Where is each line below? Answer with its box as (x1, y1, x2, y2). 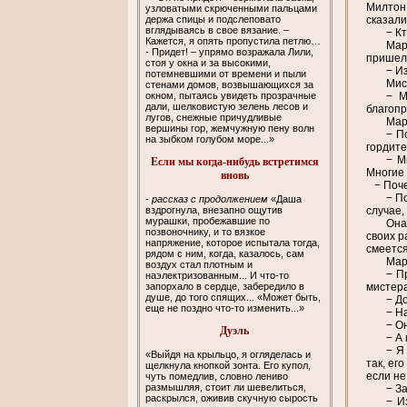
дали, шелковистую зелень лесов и (145, 100, 309, 112)
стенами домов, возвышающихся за (145, 78, 314, 90)
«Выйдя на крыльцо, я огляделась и (145, 348, 312, 360)
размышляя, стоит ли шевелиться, (145, 381, 307, 392)
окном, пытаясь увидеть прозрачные (145, 89, 317, 101)
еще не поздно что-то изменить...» (145, 302, 305, 313)
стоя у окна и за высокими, (145, 56, 272, 68)
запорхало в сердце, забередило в (145, 280, 305, 292)
